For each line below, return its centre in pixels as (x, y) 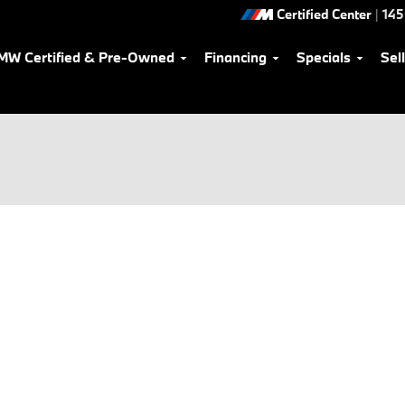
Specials (324, 57)
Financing (235, 57)
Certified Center (324, 14)
